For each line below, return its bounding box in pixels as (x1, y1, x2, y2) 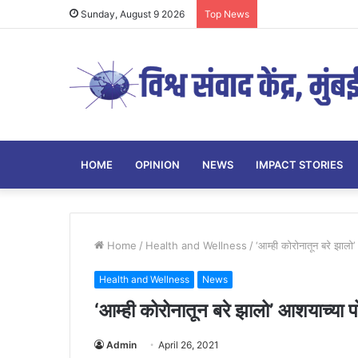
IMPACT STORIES (256, 158, 343, 172)
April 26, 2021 (158, 339, 219, 352)
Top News (205, 8, 249, 20)
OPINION (135, 158, 180, 172)
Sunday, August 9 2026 (78, 8, 185, 20)
